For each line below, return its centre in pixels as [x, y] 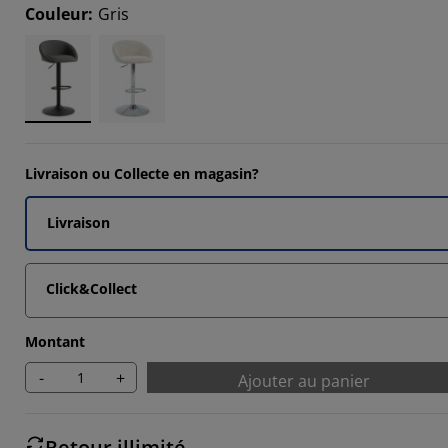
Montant [55, 341]
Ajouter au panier [304, 381]
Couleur [56, 14]
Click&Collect [91, 288]
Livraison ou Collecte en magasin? [142, 173]
